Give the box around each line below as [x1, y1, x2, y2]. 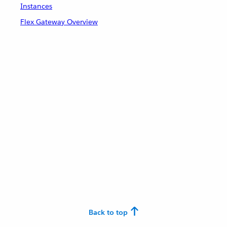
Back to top [88, 208, 128, 217]
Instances [20, 2, 52, 11]
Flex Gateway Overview [20, 17, 98, 26]
